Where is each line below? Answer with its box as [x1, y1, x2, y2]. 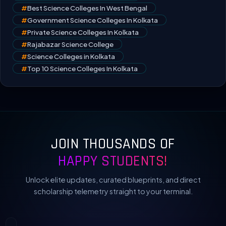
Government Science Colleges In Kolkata [27, 16, 158, 25]
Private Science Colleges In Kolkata [27, 28, 139, 37]
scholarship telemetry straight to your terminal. [33, 187, 193, 196]
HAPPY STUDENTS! [58, 152, 168, 171]
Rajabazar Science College [27, 40, 114, 49]
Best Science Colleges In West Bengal [27, 4, 147, 13]
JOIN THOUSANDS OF [51, 135, 175, 154]
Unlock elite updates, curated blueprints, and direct [25, 175, 201, 185]
